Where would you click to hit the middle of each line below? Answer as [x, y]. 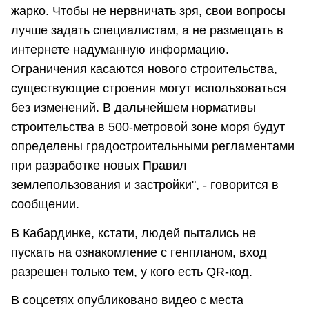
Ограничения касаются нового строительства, [144, 69]
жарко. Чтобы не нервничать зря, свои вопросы [148, 11]
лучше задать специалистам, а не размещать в [147, 31]
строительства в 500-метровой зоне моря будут [148, 127]
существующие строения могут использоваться [149, 89]
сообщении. [45, 205]
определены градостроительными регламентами [153, 147]
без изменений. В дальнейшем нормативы [133, 108]
